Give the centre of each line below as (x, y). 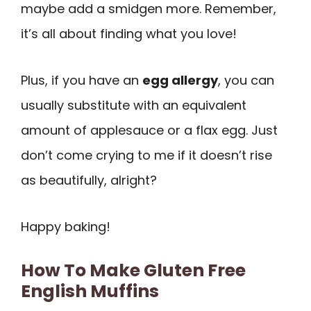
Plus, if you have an (82, 80)
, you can (246, 80)
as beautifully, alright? (89, 180)
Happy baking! (66, 226)
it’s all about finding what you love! (129, 34)
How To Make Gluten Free (133, 271)
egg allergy (180, 80)
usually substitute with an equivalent (134, 105)
